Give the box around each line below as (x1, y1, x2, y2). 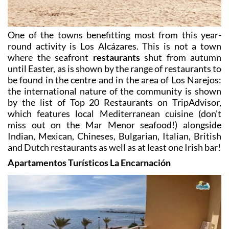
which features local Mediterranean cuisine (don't (8, 178, 221, 190)
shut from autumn (140, 122, 221, 133)
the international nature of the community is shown (8, 155, 221, 167)
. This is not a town (136, 110, 222, 122)
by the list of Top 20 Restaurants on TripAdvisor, (8, 167, 221, 178)
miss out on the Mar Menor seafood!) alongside (8, 189, 221, 201)
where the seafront (8, 122, 93, 133)
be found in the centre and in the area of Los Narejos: (8, 144, 221, 156)
